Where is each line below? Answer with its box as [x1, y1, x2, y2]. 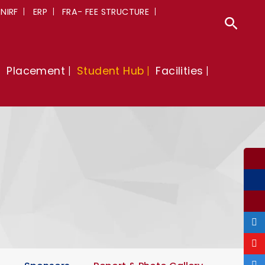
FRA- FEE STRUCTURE [62, 6, 150, 18]
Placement [7, 64, 66, 78]
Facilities [156, 64, 203, 78]
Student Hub [77, 64, 144, 78]
